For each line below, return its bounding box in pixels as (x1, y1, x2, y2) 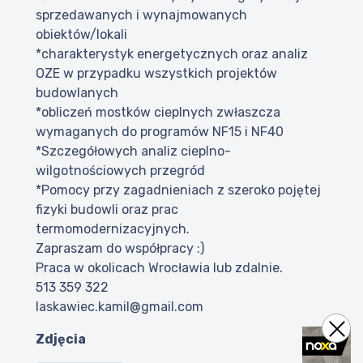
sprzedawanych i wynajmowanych (36, 7, 247, 23)
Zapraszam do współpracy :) (36, 241, 204, 257)
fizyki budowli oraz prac (36, 202, 178, 218)
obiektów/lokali (36, 27, 127, 43)
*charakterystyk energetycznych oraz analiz (36, 46, 308, 62)
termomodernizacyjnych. (36, 221, 190, 237)
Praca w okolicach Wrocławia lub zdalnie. (36, 260, 283, 276)
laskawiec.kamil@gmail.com (36, 299, 203, 315)
